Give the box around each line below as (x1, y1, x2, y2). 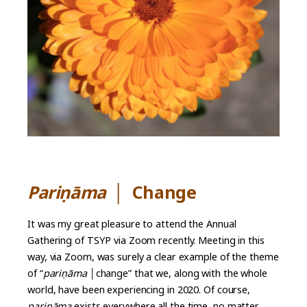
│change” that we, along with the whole (86, 267, 267, 280)
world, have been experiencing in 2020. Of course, (27, 283, 251, 297)
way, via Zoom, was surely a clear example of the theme (27, 250, 279, 264)
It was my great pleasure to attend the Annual (27, 217, 236, 231)
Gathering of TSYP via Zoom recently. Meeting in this (27, 234, 265, 247)
